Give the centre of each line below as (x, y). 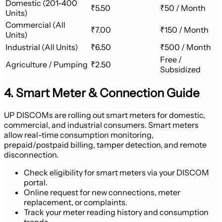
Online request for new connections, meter (102, 192)
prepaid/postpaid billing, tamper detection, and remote (105, 144)
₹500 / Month (186, 47)
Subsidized (180, 69)
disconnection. (31, 154)
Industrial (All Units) (42, 47)
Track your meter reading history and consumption (116, 212)
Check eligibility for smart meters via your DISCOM (116, 172)
